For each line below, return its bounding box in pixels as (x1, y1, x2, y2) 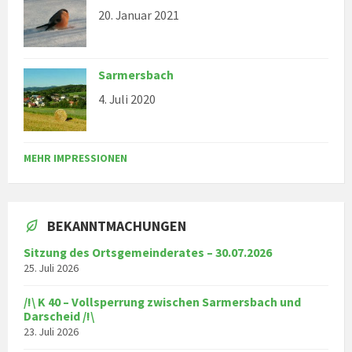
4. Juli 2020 (98, 92, 156, 108)
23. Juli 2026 (24, 324, 79, 339)
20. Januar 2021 (98, 8, 179, 24)
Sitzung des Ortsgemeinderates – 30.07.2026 (24, 245, 272, 261)
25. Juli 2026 (24, 261, 79, 276)
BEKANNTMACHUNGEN (47, 217, 186, 236)
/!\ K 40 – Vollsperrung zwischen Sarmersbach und (24, 295, 301, 310)
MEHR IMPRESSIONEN (24, 151, 127, 166)
